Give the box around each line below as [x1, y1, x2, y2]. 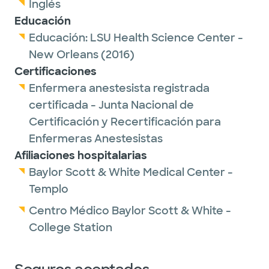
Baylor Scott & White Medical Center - [29, 165, 233, 180]
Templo [29, 182, 68, 196]
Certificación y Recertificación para [29, 115, 221, 129]
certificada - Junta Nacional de [29, 98, 194, 112]
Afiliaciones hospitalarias [14, 148, 147, 163]
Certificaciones [14, 64, 97, 79]
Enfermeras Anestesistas [29, 131, 163, 146]
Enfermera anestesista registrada [29, 81, 210, 95]
